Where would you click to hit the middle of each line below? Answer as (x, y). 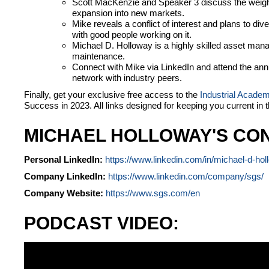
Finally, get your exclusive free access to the (112, 95)
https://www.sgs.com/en (153, 193)
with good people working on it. (132, 35)
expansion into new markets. (128, 13)
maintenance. (98, 56)
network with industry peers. (127, 78)
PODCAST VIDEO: (101, 223)
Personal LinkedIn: (65, 160)
